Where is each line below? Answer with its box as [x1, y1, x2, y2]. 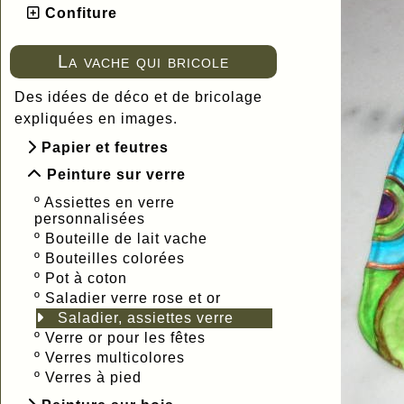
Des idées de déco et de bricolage [14, 88, 262, 105]
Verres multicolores [45, 349, 185, 365]
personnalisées [34, 210, 145, 226]
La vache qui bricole [57, 50, 229, 71]
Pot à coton [45, 270, 127, 286]
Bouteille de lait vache [45, 230, 207, 246]
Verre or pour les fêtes [45, 329, 206, 345]
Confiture [45, 5, 117, 21]
